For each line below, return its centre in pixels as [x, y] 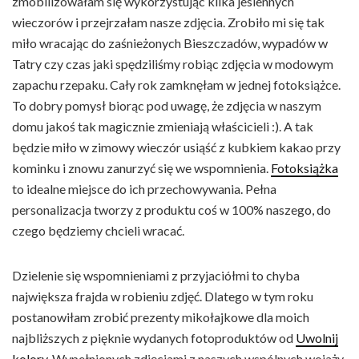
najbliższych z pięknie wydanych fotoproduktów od [154, 338]
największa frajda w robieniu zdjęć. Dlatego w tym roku [163, 296]
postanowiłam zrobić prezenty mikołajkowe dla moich [161, 317]
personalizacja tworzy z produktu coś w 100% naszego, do [171, 210]
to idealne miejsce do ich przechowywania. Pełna [144, 189]
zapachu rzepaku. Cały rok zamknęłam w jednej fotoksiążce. [176, 85]
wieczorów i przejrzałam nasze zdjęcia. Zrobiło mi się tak [168, 22]
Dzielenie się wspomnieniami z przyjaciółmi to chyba [156, 275]
